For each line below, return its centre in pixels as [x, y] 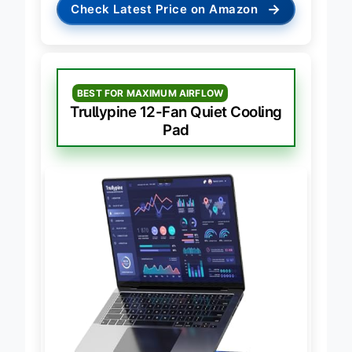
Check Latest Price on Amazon [165, 21]
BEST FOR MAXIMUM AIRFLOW [150, 105]
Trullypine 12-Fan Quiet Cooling [176, 124]
